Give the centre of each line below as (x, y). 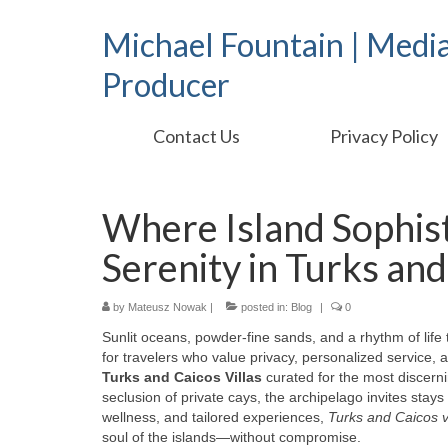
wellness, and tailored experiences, (215, 417)
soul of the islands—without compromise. (231, 437)
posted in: (264, 307)
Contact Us (196, 136)
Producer (166, 84)
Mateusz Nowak (167, 307)
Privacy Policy (384, 136)
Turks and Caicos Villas (182, 377)
